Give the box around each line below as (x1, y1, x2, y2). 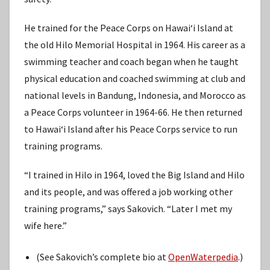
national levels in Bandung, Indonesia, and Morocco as (24, 89, 246, 101)
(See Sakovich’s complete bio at (36, 250, 168, 263)
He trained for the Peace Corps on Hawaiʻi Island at (24, 21, 233, 34)
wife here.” (24, 219, 67, 231)
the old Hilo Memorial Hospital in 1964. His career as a (24, 38, 245, 51)
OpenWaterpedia (168, 250, 238, 263)
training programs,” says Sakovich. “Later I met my (24, 202, 232, 215)
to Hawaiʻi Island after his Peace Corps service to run (24, 122, 237, 135)
